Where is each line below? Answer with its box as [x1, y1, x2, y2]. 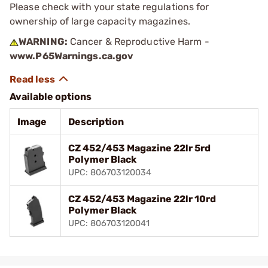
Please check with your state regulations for [10, 1, 209, 13]
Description [68, 116, 124, 127]
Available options [10, 91, 92, 102]
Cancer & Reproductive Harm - [67, 36, 209, 47]
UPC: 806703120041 [68, 218, 150, 229]
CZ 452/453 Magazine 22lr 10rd [68, 193, 216, 205]
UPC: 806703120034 [68, 167, 151, 178]
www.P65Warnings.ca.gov [10, 50, 134, 62]
